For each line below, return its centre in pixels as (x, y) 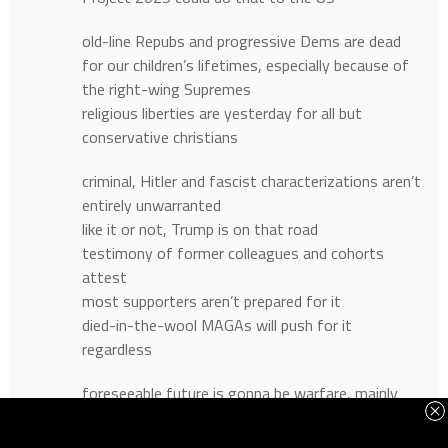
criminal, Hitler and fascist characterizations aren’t (251, 181)
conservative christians (159, 137)
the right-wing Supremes (166, 89)
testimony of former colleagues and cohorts (232, 253)
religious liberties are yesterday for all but (221, 113)
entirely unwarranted (151, 205)
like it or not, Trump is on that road (199, 229)
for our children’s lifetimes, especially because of (245, 65)
